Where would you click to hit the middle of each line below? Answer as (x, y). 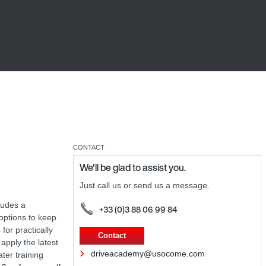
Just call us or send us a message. (145, 185)
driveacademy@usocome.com (148, 254)
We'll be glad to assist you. (133, 167)
